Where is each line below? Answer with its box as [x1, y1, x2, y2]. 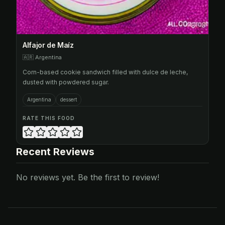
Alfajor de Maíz [23, 41, 74, 49]
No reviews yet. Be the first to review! [16, 172, 159, 182]
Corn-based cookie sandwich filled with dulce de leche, [23, 68, 188, 76]
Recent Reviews [16, 146, 94, 158]
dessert [60, 96, 77, 102]
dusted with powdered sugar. [23, 78, 109, 86]
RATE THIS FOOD [23, 115, 75, 121]
